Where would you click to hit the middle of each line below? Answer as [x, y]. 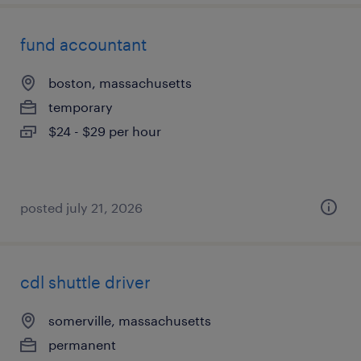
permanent [82, 344]
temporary [81, 107]
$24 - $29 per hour [105, 131]
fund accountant [83, 44]
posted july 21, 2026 [81, 207]
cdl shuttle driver [85, 282]
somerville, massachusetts [130, 320]
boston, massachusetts [120, 83]
